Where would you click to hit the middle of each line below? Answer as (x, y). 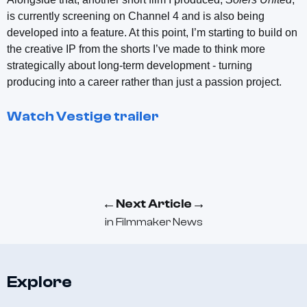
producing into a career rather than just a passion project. (144, 82)
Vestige (84, 116)
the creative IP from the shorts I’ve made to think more (136, 49)
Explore (39, 282)
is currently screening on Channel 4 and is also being (136, 16)
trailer (135, 116)
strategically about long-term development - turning (130, 65)
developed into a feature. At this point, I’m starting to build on (152, 32)
